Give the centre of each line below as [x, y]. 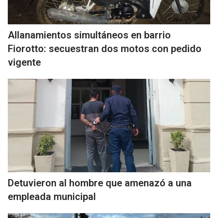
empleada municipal [52, 197]
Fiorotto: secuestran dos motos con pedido [105, 49]
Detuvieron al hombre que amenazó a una [100, 183]
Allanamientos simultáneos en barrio [89, 35]
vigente [24, 62]
